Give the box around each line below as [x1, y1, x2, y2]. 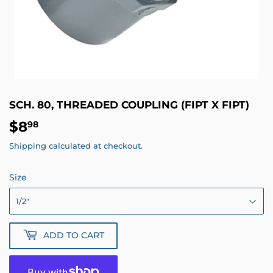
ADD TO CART [43, 230, 104, 241]
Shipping [9, 140, 46, 151]
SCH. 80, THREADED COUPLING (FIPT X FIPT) [9, 98, 249, 111]
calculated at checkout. [46, 140, 143, 151]
